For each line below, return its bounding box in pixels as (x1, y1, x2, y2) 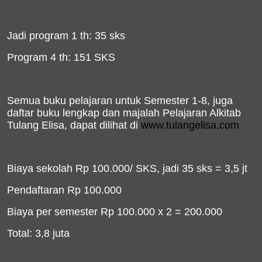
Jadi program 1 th (7, 30, 89, 42)
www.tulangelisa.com (141, 119, 239, 131)
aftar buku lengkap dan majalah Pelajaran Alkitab (13, 107, 241, 119)
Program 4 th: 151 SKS (7, 51, 115, 63)
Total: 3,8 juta (7, 227, 70, 239)
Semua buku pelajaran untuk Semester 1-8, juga (7, 95, 233, 106)
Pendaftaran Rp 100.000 (7, 184, 122, 196)
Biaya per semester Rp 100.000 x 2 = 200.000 (7, 206, 222, 218)
